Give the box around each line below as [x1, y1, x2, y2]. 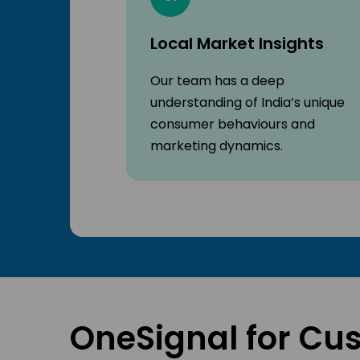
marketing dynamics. [150, 137, 283, 156]
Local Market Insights [150, 32, 324, 55]
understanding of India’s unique [150, 93, 345, 112]
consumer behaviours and [150, 115, 315, 134]
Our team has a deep [150, 72, 284, 91]
